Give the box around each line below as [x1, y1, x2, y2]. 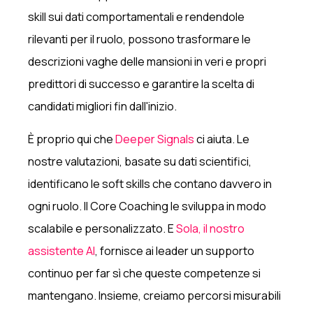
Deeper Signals [115, 131, 195, 147]
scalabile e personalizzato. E [28, 220, 177, 236]
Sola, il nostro [176, 220, 245, 236]
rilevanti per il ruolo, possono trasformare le [28, 31, 252, 47]
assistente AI [28, 242, 96, 259]
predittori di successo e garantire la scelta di [28, 75, 255, 92]
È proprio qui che [28, 131, 116, 147]
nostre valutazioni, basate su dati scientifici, [28, 153, 252, 169]
